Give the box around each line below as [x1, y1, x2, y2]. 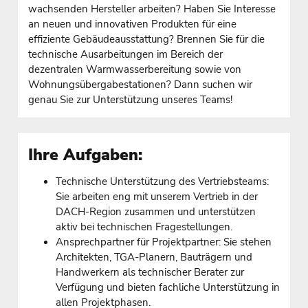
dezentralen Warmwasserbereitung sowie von [28, 62, 241, 76]
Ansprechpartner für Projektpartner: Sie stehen [56, 234, 272, 249]
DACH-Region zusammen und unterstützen [56, 204, 256, 219]
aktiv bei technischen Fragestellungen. [56, 219, 232, 234]
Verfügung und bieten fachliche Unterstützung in [56, 280, 280, 294]
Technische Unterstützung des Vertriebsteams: [56, 174, 269, 188]
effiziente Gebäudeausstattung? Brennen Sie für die [28, 32, 265, 46]
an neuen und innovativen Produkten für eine [28, 16, 236, 31]
